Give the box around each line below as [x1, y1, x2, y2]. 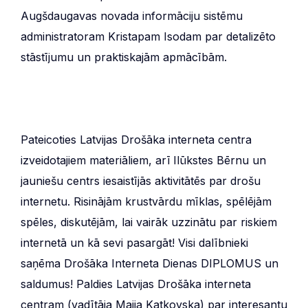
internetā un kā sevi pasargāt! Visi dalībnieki [21, 235, 248, 250]
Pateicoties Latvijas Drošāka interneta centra [21, 132, 252, 146]
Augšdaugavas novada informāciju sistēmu [21, 8, 243, 23]
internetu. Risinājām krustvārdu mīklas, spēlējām [21, 194, 272, 208]
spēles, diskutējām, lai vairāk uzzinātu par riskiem [21, 214, 277, 229]
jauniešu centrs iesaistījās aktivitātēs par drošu [21, 173, 261, 188]
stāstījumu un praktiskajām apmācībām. [21, 49, 227, 64]
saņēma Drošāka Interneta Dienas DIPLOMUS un [21, 256, 278, 270]
